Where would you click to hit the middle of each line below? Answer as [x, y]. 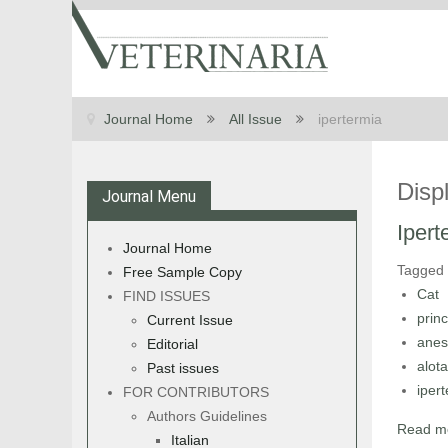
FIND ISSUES [166, 296]
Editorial [172, 344]
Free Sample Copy [182, 272]
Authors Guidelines [207, 416]
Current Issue [190, 320]
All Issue [255, 119]
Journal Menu [149, 196]
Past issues [183, 368]
